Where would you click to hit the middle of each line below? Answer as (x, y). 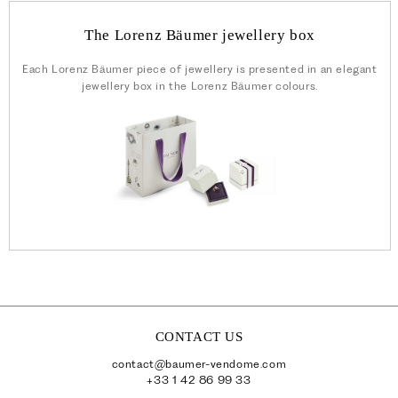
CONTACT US (199, 336)
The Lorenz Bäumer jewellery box (200, 35)
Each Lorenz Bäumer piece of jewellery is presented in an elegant (200, 69)
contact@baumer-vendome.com (199, 363)
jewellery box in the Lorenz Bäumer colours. (200, 86)
